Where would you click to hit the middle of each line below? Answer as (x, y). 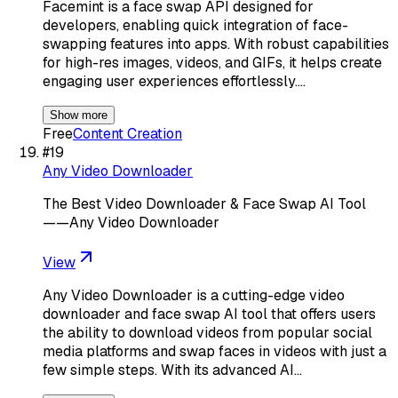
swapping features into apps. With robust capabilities (216, 44)
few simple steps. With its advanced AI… (172, 370)
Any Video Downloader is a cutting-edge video (194, 295)
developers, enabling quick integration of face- (195, 25)
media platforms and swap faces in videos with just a (215, 351)
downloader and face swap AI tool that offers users (209, 314)
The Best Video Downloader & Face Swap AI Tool (204, 203)
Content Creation (127, 133)
